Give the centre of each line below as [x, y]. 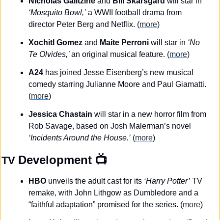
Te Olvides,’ [50, 54]
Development [55, 160]
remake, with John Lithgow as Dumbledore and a [113, 192]
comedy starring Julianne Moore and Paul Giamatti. [117, 84]
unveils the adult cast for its [95, 181]
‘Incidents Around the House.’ [80, 137]
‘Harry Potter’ [167, 181]
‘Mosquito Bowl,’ [57, 12]
